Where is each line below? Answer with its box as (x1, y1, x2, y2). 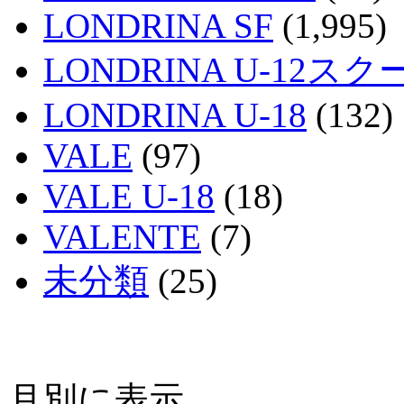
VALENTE (43, 216, 201, 256)
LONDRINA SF (43, 5, 273, 45)
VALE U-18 (43, 176, 215, 216)
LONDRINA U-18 (43, 95, 307, 134)
